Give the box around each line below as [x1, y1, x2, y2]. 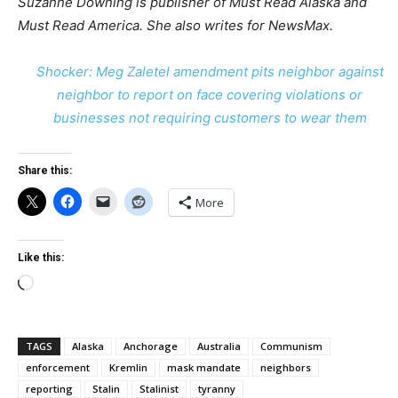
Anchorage [123, 339, 178, 353]
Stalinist [139, 382, 179, 395]
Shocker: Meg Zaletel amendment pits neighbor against [36, 63, 384, 80]
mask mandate [167, 361, 241, 374]
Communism [260, 339, 322, 353]
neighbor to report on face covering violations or [57, 86, 363, 103]
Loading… [33, 276, 93, 293]
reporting [26, 382, 73, 395]
